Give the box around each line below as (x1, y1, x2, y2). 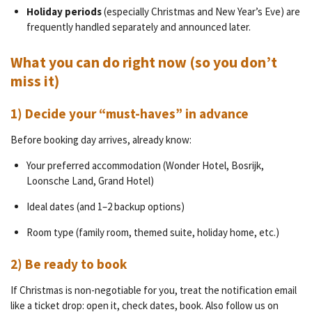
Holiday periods (26, 4, 102, 18)
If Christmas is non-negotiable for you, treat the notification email (10, 283, 297, 297)
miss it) (10, 71, 59, 91)
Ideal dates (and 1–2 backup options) (26, 200, 185, 214)
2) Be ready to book (10, 255, 130, 272)
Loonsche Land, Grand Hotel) (26, 174, 154, 188)
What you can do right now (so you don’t (10, 52, 277, 72)
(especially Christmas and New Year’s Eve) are (101, 4, 300, 18)
